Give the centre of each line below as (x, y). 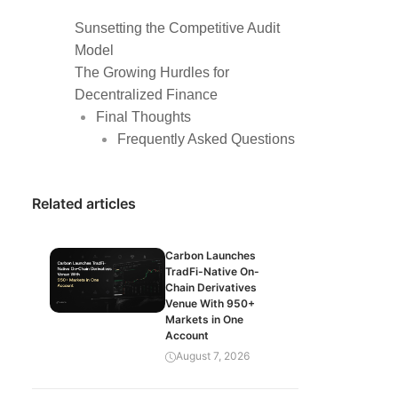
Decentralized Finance (146, 95)
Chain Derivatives (211, 287)
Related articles (84, 203)
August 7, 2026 (213, 356)
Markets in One (204, 319)
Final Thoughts (143, 117)
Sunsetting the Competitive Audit (177, 28)
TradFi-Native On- (212, 271)
